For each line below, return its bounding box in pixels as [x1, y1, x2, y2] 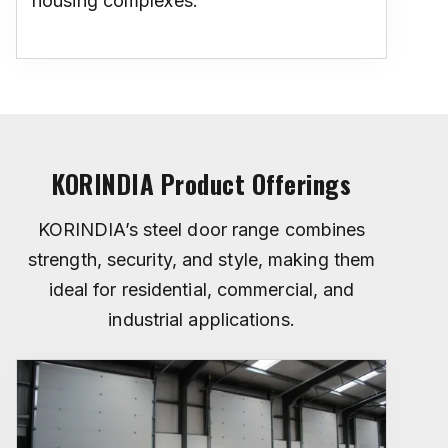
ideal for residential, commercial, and [48, 278, 355, 300]
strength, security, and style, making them [27, 248, 376, 270]
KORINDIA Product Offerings [52, 164, 352, 202]
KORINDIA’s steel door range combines [37, 218, 366, 240]
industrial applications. [108, 308, 295, 330]
